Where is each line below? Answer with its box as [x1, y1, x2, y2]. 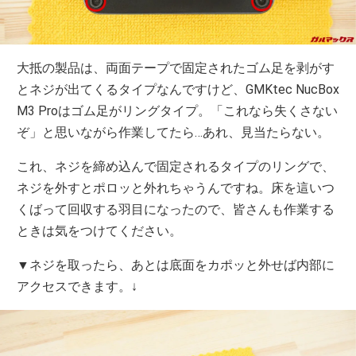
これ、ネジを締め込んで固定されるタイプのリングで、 [17, 158, 335, 174]
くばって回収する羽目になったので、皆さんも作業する [17, 201, 335, 217]
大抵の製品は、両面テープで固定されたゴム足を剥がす [17, 60, 335, 75]
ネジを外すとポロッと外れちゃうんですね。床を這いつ [17, 180, 335, 195]
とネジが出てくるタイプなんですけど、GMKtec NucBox [17, 81, 340, 97]
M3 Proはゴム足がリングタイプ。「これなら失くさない [17, 103, 339, 118]
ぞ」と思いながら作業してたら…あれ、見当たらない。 [17, 124, 331, 140]
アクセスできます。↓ [17, 278, 138, 294]
